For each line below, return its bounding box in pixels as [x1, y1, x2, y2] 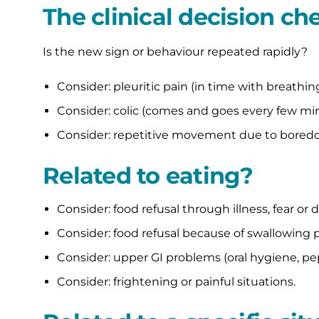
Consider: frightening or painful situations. [57, 275, 296, 288]
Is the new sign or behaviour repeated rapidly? [43, 45, 308, 59]
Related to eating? [43, 162, 253, 189]
